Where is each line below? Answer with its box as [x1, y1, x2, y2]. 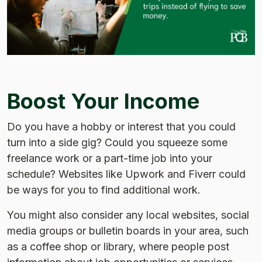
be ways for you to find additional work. [7, 183, 201, 196]
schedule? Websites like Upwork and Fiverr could [7, 167, 246, 180]
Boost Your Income [7, 88, 199, 114]
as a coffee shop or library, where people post [7, 240, 229, 253]
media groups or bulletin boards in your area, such [7, 224, 249, 237]
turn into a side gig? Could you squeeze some [7, 136, 227, 149]
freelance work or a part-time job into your [7, 151, 212, 164]
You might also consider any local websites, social [7, 208, 249, 221]
